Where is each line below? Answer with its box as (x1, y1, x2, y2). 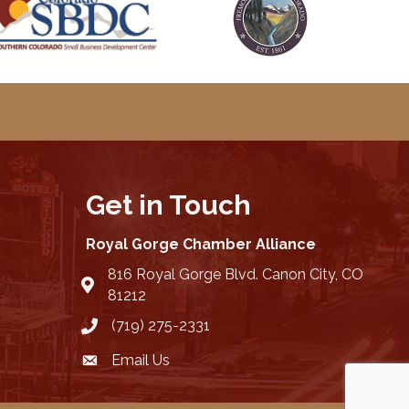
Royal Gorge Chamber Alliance (85, 236, 316, 254)
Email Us (110, 351, 170, 370)
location (79, 278, 135, 296)
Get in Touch (85, 189, 251, 222)
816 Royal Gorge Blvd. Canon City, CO (107, 266, 363, 284)
